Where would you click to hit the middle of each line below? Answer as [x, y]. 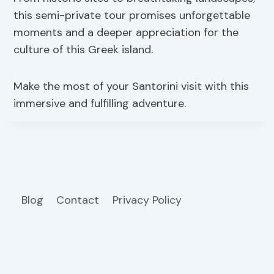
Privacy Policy [148, 200]
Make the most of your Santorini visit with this [131, 87]
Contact [78, 200]
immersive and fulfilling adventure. [100, 104]
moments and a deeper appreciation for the [126, 33]
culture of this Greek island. [83, 50]
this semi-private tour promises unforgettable [132, 16]
